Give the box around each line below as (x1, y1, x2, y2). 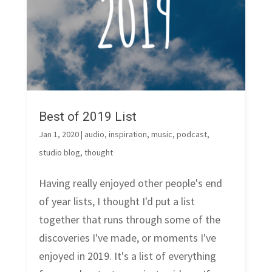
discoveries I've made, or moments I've (38, 231, 216, 245)
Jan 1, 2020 (38, 129, 79, 140)
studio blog (38, 147, 80, 158)
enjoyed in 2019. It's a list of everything (38, 249, 216, 263)
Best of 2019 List (38, 109, 137, 124)
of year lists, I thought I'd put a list (38, 194, 195, 209)
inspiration (108, 129, 147, 140)
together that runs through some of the (38, 212, 220, 227)
